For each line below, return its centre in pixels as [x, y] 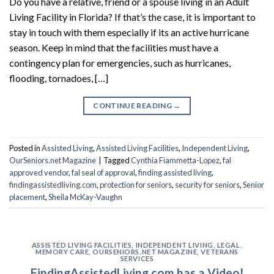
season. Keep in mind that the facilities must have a [114, 48]
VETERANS [220, 252]
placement [27, 197]
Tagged [117, 160]
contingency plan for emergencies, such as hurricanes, [120, 63]
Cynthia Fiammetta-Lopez [175, 160]
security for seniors [207, 184]
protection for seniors [136, 184]
